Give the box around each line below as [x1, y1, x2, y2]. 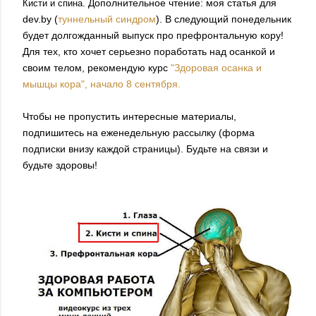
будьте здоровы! [23, 159, 97, 171]
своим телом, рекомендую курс [23, 62, 171, 73]
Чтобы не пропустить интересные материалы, [23, 111, 236, 122]
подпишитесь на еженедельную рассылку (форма [23, 127, 255, 138]
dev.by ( [23, 13, 58, 25]
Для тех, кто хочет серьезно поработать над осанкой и [23, 46, 275, 57]
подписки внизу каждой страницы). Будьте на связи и [23, 143, 268, 154]
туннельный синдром [58, 13, 156, 25]
